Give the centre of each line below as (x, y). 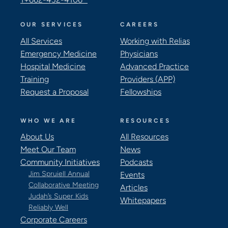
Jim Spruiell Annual (59, 174)
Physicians (139, 53)
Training (35, 79)
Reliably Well (48, 208)
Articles (134, 188)
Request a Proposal (54, 92)
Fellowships (141, 92)
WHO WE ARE (48, 120)
